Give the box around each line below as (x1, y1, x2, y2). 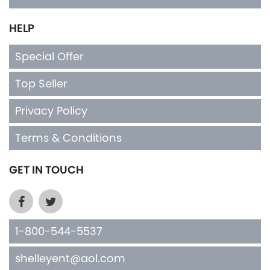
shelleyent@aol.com (15, 250, 125, 266)
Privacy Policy (15, 102, 87, 118)
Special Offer (15, 48, 84, 64)
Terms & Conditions (15, 130, 122, 145)
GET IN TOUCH (9, 162, 84, 177)
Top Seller (15, 75, 67, 91)
